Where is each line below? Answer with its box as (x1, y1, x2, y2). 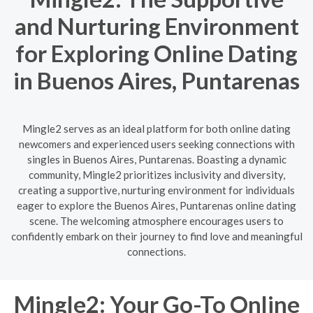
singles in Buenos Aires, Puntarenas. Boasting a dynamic (27, 152, 286, 166)
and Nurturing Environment (14, 12, 299, 40)
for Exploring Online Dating (15, 39, 298, 67)
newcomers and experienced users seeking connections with (18, 137, 295, 150)
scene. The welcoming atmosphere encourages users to (29, 214, 284, 227)
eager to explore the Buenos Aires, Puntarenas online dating (17, 198, 296, 212)
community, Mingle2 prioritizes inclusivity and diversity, (28, 168, 285, 181)
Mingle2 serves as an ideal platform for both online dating (22, 122, 291, 135)
